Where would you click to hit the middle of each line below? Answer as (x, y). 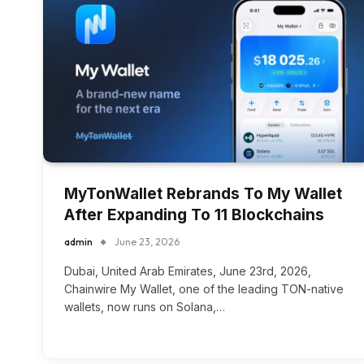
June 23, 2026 (147, 242)
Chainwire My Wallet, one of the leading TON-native (204, 289)
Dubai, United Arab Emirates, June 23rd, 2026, (188, 271)
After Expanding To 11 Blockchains (194, 215)
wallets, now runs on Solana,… (145, 307)
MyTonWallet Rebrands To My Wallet (203, 194)
